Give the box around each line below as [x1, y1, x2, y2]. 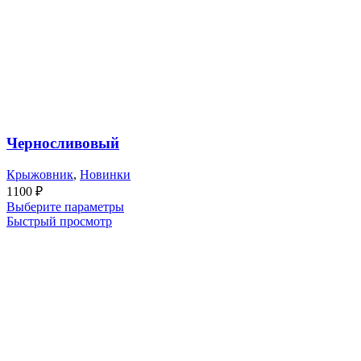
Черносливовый [6, 134, 119, 151]
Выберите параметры [6, 199, 124, 214]
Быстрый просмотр [6, 214, 112, 228]
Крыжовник [6, 167, 73, 181]
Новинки [80, 167, 131, 181]
